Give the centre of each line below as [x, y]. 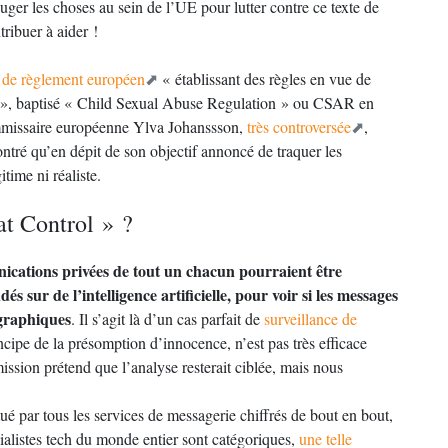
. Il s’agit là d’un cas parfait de [167, 318]
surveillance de [310, 318]
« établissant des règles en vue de [264, 78]
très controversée [299, 126]
